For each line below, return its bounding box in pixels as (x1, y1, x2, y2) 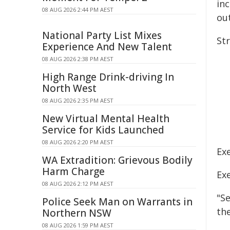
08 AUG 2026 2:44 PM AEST (42, 6, 113, 13)
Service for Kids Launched (42, 123, 164, 137)
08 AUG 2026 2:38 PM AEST (42, 55, 113, 63)
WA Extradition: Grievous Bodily (42, 154, 193, 167)
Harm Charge (42, 165, 105, 178)
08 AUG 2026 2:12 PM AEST (42, 180, 113, 187)
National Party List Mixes (42, 29, 162, 42)
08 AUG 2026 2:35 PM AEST (42, 97, 113, 104)
